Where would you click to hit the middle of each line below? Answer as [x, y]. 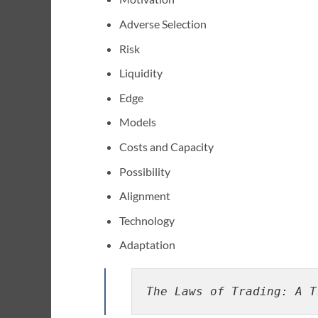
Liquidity [141, 73]
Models [137, 122]
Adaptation [147, 245]
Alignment [144, 196]
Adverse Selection [163, 24]
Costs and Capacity [166, 147]
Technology [147, 220]
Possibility [144, 171]
